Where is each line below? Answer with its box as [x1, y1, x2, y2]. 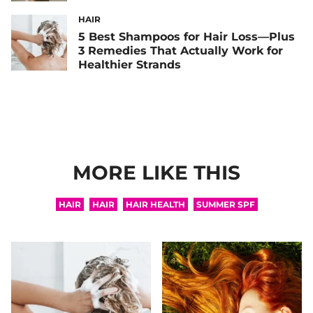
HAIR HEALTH [125, 198, 185, 210]
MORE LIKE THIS [73, 160, 240, 184]
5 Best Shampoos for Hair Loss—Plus [78, 29, 295, 43]
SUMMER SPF [196, 198, 255, 210]
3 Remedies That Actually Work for [78, 43, 283, 57]
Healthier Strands [78, 57, 181, 71]
